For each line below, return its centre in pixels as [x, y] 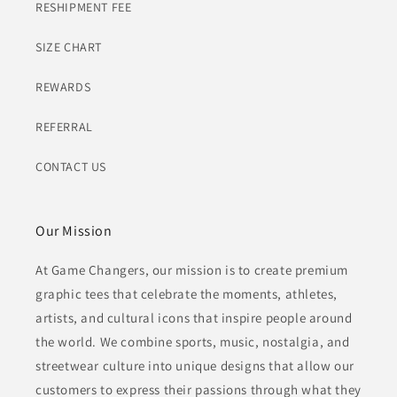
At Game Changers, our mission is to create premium [192, 270]
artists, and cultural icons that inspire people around [194, 318]
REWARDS [63, 87]
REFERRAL [64, 127]
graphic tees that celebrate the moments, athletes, [187, 294]
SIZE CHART [69, 47]
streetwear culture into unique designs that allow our [195, 366]
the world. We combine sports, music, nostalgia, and [193, 342]
